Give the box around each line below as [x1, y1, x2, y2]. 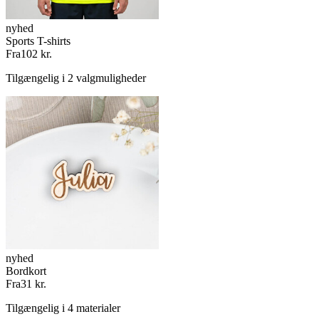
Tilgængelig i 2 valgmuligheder [6, 71, 146, 84]
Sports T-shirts [6, 34, 70, 47]
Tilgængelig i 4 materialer [6, 301, 120, 314]
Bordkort [6, 264, 46, 277]
